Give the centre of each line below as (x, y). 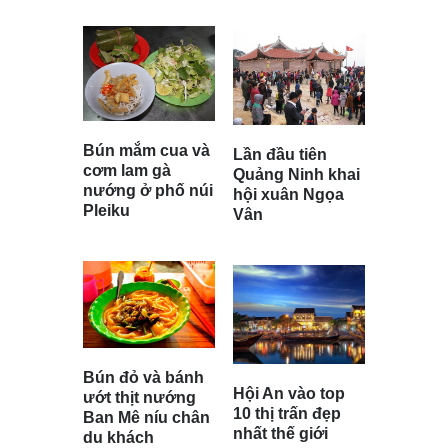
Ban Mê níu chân (146, 418)
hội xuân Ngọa (288, 195)
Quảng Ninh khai (296, 175)
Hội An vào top (289, 394)
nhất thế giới (280, 434)
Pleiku (106, 210)
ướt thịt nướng (139, 398)
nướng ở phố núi (148, 190)
